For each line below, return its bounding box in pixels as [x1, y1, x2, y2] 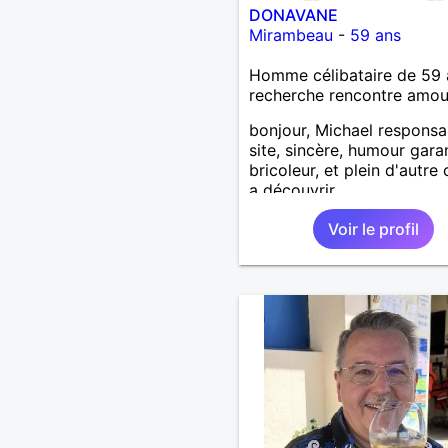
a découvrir [248, 179, 335, 200]
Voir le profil [327, 218, 419, 239]
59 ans [349, 24, 401, 45]
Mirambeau [248, 24, 333, 45]
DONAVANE [248, 4, 338, 25]
